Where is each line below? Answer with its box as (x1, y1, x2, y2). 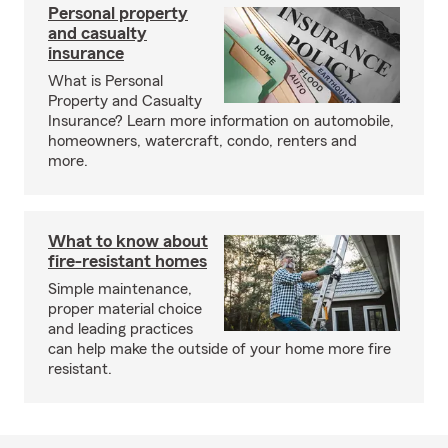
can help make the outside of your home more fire (48, 340, 391, 357)
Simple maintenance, (48, 280, 192, 297)
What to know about (48, 231, 208, 250)
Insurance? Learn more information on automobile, (48, 112, 394, 129)
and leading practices (48, 320, 193, 337)
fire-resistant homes (48, 251, 207, 270)
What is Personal (48, 72, 163, 89)
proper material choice (48, 300, 202, 317)
